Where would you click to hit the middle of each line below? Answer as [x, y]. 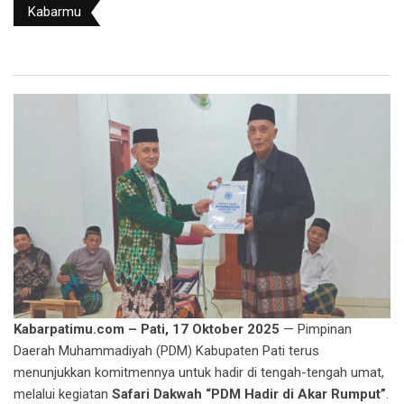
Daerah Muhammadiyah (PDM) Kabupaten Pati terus [166, 351]
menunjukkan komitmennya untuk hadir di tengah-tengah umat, [199, 373]
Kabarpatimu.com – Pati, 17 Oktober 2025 [147, 330]
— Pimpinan [316, 330]
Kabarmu [55, 11]
